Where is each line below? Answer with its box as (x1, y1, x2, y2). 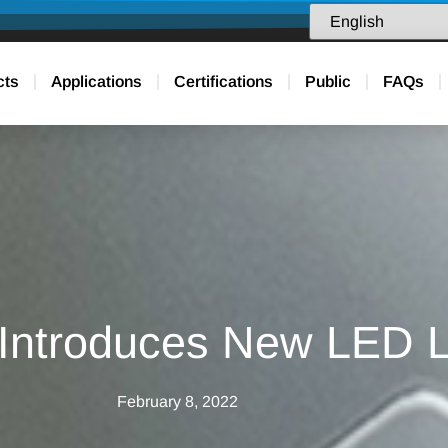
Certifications (174, 73, 274, 91)
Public (305, 73, 352, 91)
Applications (51, 73, 143, 91)
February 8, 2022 (116, 393, 238, 411)
